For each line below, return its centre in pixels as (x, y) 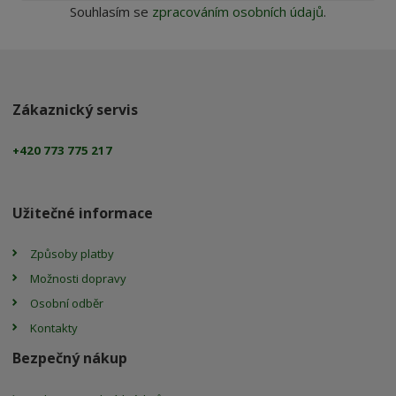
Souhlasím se (111, 11)
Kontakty (54, 328)
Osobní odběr (67, 304)
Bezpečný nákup (70, 358)
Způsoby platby (72, 254)
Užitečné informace (83, 213)
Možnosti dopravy (79, 279)
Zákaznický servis (76, 109)
